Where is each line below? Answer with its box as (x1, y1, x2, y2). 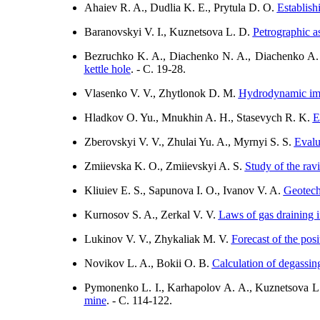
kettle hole (84, 63, 131, 75)
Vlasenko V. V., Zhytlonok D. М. (84, 87, 239, 99)
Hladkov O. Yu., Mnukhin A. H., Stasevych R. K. (84, 111, 313, 124)
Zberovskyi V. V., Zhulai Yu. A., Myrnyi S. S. (84, 136, 294, 148)
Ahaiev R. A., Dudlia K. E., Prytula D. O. (84, 1, 277, 14)
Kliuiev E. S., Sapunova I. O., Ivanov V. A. (84, 184, 284, 196)
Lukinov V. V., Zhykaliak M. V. (84, 233, 231, 245)
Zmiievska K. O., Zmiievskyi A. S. (84, 160, 245, 172)
